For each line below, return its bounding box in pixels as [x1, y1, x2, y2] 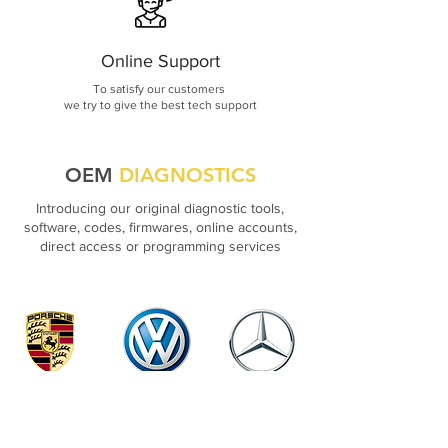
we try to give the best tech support [63, 98, 257, 112]
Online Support [100, 51, 220, 71]
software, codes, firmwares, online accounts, [23, 219, 297, 235]
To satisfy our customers [92, 82, 228, 96]
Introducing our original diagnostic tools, [36, 200, 284, 216]
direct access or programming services [39, 238, 281, 254]
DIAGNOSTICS [118, 163, 256, 187]
